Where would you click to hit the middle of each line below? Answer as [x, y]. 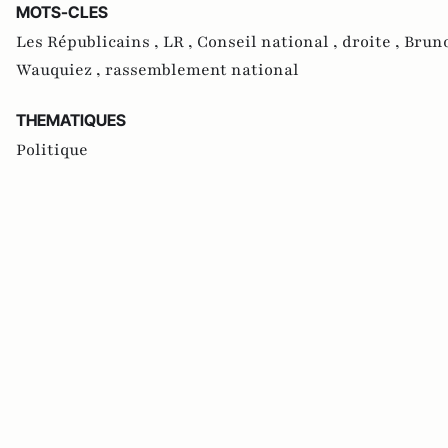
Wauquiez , [60, 69]
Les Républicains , [89, 41]
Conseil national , [269, 41]
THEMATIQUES [71, 119]
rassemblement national [202, 69]
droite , [373, 41]
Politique [52, 149]
